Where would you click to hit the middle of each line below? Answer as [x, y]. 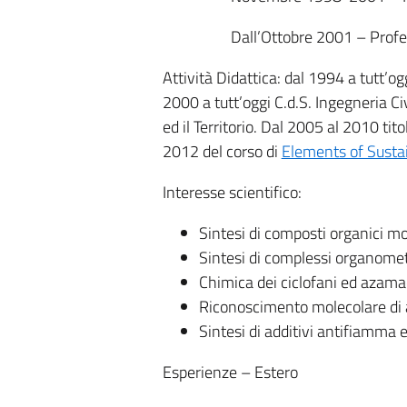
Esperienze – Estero [230, 372]
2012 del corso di [222, 151]
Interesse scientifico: [232, 192]
